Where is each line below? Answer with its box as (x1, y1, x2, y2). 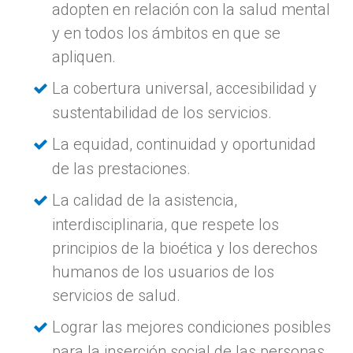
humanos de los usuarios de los (52, 262, 275, 281)
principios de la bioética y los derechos (52, 238, 318, 258)
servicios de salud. (52, 285, 181, 305)
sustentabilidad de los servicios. (52, 102, 273, 122)
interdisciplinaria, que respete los (52, 214, 280, 234)
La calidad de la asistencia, (52, 190, 238, 210)
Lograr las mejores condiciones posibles (52, 317, 332, 336)
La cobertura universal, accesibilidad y (52, 78, 318, 98)
